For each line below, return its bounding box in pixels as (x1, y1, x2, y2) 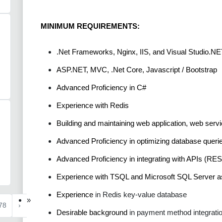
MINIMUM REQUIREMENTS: (41, 21, 140, 30)
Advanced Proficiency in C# (56, 83, 146, 92)
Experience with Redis (56, 101, 129, 110)
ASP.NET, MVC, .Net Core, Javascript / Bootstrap (56, 65, 217, 74)
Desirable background (56, 208, 127, 217)
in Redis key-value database (93, 190, 187, 199)
